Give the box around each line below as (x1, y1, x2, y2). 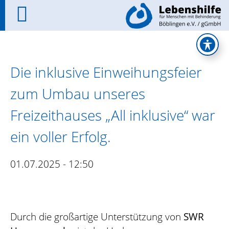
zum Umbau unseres (10, 84, 145, 103)
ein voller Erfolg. (10, 127, 111, 146)
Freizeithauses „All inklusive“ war (10, 105, 215, 125)
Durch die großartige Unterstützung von (10, 210, 184, 223)
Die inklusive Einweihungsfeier (10, 62, 202, 82)
